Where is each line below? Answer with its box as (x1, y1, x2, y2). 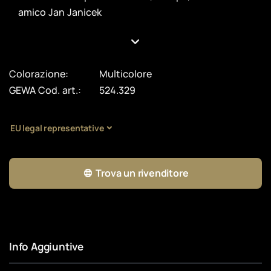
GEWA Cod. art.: (9, 83, 81, 97)
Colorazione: (9, 67, 68, 80)
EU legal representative (10, 122, 104, 134)
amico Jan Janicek (18, 5, 102, 19)
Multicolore (99, 67, 152, 80)
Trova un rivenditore (96, 166, 189, 180)
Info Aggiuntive (9, 239, 83, 253)
